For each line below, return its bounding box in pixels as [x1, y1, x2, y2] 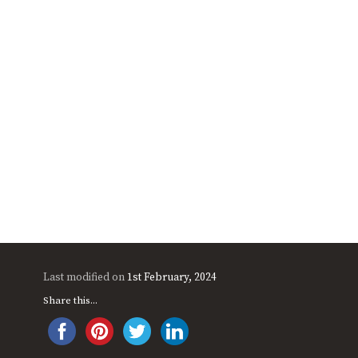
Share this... [42, 293, 97, 307]
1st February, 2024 [126, 270, 217, 284]
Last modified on [42, 270, 127, 284]
